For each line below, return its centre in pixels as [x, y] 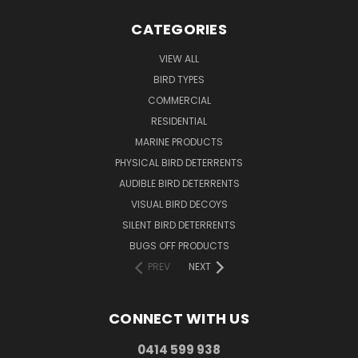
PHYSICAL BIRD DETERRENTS [179, 162]
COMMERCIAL [179, 100]
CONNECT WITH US [179, 318]
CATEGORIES [179, 29]
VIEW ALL [179, 58]
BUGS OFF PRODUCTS [179, 245]
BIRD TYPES [179, 79]
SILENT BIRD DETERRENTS [179, 225]
